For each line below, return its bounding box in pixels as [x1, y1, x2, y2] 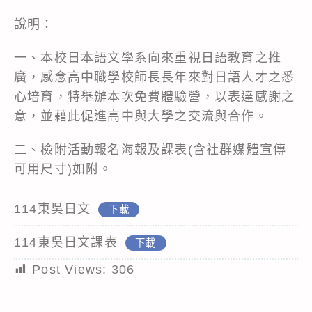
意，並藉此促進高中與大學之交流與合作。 [14, 109, 268, 123]
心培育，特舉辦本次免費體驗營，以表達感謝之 [14, 89, 295, 104]
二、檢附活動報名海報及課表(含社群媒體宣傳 [14, 142, 287, 157]
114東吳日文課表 [14, 235, 118, 249]
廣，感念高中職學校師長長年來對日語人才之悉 [14, 70, 295, 84]
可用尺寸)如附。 [14, 162, 113, 176]
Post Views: [32, 262, 107, 276]
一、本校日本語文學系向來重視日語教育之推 [14, 50, 282, 65]
